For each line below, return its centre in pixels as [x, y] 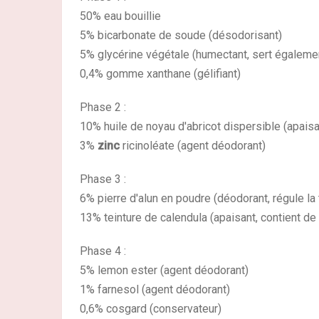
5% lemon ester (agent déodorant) [164, 270]
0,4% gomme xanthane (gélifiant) [160, 74]
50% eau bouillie [120, 16]
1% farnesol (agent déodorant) [155, 289]
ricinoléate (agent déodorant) [193, 146]
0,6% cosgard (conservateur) [151, 309]
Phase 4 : [103, 251]
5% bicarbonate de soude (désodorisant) [181, 35]
